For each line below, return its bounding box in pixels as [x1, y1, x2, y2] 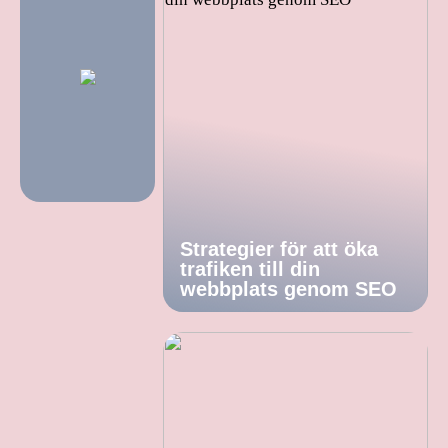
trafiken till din [179, 258, 320, 280]
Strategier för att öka [179, 238, 378, 260]
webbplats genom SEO [179, 278, 397, 300]
